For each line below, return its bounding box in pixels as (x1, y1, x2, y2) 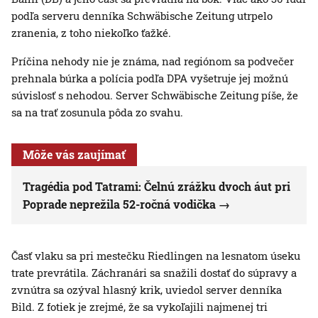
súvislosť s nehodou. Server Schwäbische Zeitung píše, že (11, 88, 298, 103)
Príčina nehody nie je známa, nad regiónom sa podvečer (11, 54, 294, 69)
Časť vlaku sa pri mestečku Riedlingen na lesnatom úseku (11, 248, 300, 263)
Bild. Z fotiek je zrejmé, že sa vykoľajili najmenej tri (11, 300, 268, 314)
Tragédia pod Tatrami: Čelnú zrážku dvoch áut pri (23, 179, 290, 194)
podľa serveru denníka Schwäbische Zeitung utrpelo (11, 9, 273, 23)
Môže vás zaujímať (23, 147, 126, 163)
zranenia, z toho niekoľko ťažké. (11, 26, 171, 40)
